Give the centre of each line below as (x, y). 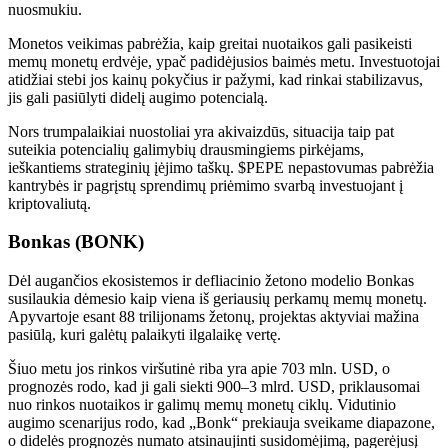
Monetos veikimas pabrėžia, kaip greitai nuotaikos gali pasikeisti (210, 43)
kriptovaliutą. (49, 203)
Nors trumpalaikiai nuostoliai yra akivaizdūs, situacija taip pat (201, 131)
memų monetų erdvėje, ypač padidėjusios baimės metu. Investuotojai (224, 61)
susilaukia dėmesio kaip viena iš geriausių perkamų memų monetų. (217, 299)
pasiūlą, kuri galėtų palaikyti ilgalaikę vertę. (144, 335)
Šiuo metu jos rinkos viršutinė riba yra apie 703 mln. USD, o (199, 369)
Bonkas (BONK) (76, 242)
